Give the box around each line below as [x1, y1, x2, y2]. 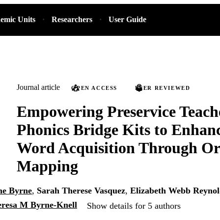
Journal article [17, 83, 60, 91]
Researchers [52, 15, 93, 24]
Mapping [17, 157, 78, 175]
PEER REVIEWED [135, 85, 191, 91]
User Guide [109, 15, 147, 24]
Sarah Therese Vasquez [37, 186, 125, 196]
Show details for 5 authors [87, 200, 181, 211]
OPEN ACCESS [71, 85, 118, 91]
